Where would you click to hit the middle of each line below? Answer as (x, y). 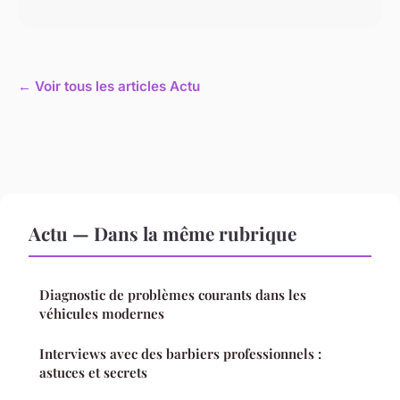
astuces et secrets (93, 373)
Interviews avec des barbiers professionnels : (180, 354)
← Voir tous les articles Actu (109, 87)
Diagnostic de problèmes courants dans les (173, 295)
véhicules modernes (102, 314)
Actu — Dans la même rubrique (162, 233)
